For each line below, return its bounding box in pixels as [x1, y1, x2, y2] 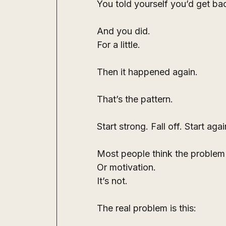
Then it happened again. [97, 67, 198, 78]
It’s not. [97, 176, 128, 187]
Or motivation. [97, 162, 156, 173]
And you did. [97, 26, 150, 37]
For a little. [97, 39, 140, 50]
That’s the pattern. [97, 94, 173, 105]
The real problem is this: [97, 203, 196, 214]
